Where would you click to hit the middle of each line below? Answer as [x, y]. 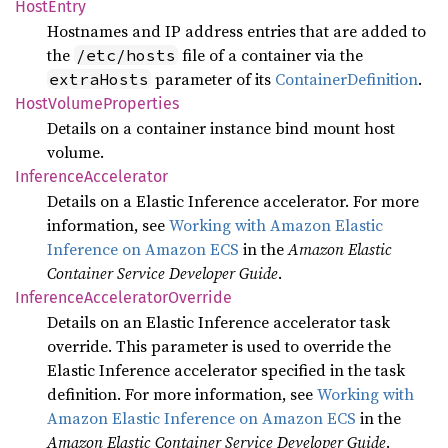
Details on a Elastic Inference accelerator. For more [233, 201]
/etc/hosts [126, 55]
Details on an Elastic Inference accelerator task [218, 322]
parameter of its [213, 79]
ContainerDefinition [346, 79]
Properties [141, 103]
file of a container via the [270, 55]
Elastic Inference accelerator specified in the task [226, 370]
